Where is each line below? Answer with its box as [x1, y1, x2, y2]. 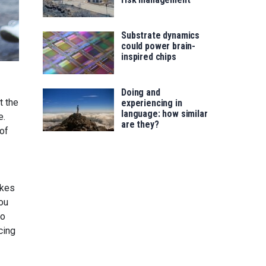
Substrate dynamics [121, 30, 200, 42]
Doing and [121, 87, 160, 99]
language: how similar [121, 108, 208, 120]
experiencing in [121, 97, 182, 109]
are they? [121, 119, 159, 131]
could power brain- [121, 40, 196, 52]
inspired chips [121, 51, 176, 63]
